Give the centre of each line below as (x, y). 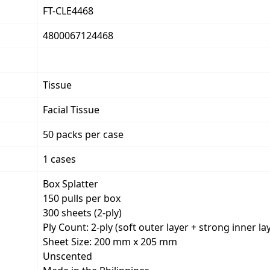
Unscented (67, 256)
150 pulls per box (82, 198)
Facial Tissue (71, 110)
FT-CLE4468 (68, 11)
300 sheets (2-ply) (82, 213)
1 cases (59, 159)
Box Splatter (71, 184)
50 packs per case (83, 134)
